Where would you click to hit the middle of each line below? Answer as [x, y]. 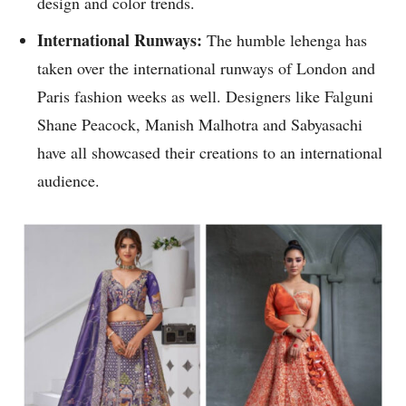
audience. [71, 181]
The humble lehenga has [287, 40]
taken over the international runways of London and [206, 68]
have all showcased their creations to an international [210, 153]
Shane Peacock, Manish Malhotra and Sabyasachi [200, 125]
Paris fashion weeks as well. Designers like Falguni [205, 97]
